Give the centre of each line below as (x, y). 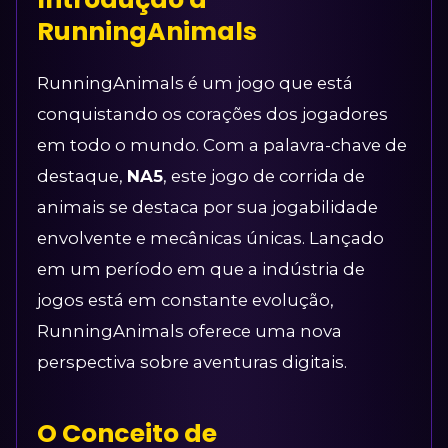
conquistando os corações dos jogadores (212, 114)
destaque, (82, 176)
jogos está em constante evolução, (185, 300)
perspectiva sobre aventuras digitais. (192, 362)
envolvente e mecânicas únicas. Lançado (210, 238)
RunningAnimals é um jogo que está (195, 83)
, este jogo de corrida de (264, 176)
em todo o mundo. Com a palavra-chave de (222, 145)
